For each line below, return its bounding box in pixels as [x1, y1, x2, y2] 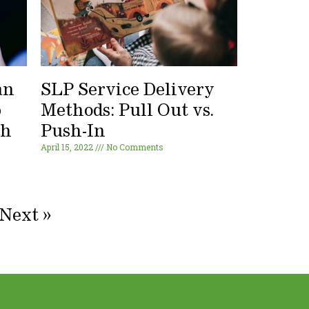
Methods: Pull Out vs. [41, 103, 215, 120]
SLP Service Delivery [41, 82, 215, 99]
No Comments [104, 141, 164, 153]
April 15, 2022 [41, 141, 96, 153]
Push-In [41, 123, 106, 141]
